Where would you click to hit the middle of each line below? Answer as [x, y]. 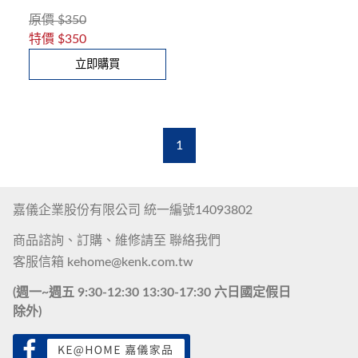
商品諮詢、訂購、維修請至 [91, 241]
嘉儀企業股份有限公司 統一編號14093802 [133, 210]
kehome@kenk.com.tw [130, 262]
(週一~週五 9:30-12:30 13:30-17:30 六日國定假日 [152, 292]
